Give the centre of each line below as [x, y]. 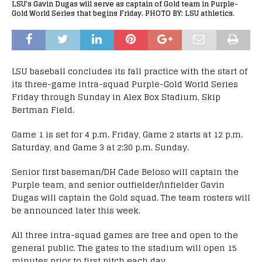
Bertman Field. [43, 109]
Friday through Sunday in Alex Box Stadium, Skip [116, 96]
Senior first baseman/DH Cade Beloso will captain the [125, 171]
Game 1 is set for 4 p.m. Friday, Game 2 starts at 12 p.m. [127, 134]
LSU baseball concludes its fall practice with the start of [130, 71]
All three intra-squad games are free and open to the [125, 235]
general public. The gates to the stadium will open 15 [124, 247]
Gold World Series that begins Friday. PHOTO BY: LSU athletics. [123, 13]
